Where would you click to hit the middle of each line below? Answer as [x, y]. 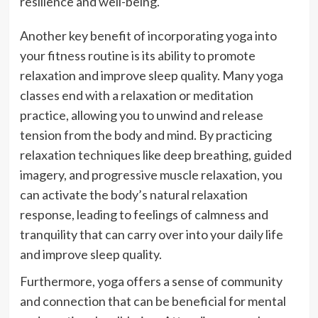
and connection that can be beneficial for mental [153, 301]
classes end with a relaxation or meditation [136, 95]
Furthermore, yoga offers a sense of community [151, 281]
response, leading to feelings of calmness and [144, 215]
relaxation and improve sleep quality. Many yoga [151, 76]
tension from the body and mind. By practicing [146, 135]
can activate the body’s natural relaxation [133, 195]
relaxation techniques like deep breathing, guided [155, 155]
